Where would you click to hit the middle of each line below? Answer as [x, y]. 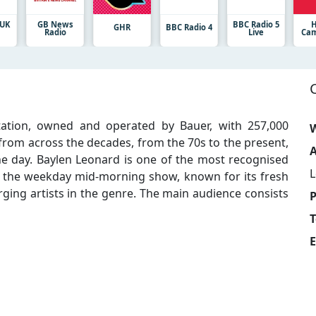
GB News [55, 24]
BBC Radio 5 [256, 24]
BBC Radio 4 [189, 27]
